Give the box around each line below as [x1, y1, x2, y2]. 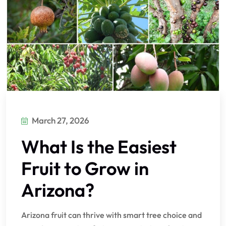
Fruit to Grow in [21, 157, 149, 180]
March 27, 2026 [32, 115, 89, 126]
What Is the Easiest [21, 135, 177, 158]
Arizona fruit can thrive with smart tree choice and [21, 210, 202, 220]
